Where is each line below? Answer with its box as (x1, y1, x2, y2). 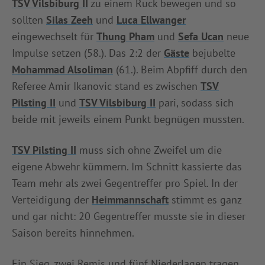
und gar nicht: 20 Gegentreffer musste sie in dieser (12, 209, 245, 223)
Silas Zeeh (46, 12, 93, 27)
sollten (12, 12, 46, 27)
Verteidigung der (12, 192, 92, 206)
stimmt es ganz (169, 192, 241, 206)
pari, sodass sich (156, 95, 234, 109)
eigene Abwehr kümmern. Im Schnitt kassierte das (12, 159, 242, 173)
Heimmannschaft (92, 192, 169, 206)
